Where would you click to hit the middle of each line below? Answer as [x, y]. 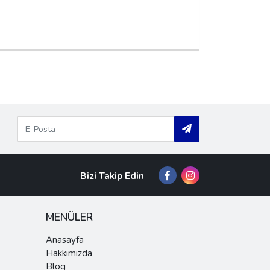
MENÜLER [69, 217]
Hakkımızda [69, 253]
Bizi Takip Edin [112, 176]
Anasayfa [65, 240]
